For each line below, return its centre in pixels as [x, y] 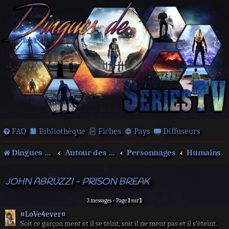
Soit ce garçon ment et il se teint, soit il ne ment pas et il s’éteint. [119, 223]
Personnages [151, 153]
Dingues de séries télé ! [28, 153]
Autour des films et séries [112, 153]
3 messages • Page [107, 201]
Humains [204, 153]
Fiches [110, 131]
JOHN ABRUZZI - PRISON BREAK [77, 182]
